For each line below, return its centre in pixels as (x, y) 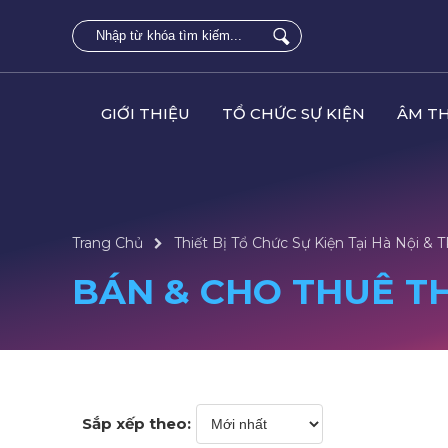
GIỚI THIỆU (145, 113)
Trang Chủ (107, 243)
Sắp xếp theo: (136, 423)
